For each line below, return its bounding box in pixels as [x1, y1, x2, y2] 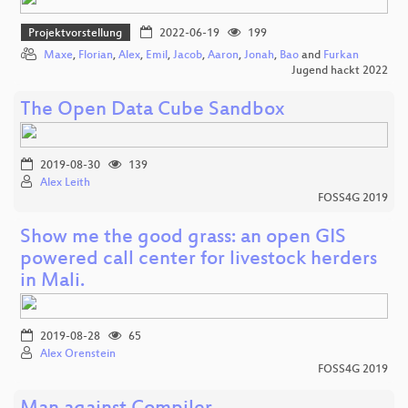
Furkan [323, 49, 359, 63]
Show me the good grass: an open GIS [20, 227, 346, 250]
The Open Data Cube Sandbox [20, 99, 284, 123]
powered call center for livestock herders [20, 249, 377, 272]
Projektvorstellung [28, 27, 123, 41]
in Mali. [20, 270, 85, 294]
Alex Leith [40, 177, 90, 190]
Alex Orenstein [40, 348, 116, 362]
